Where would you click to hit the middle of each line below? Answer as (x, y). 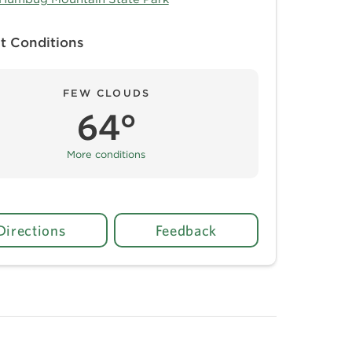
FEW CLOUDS (106, 93)
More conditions (106, 154)
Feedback (186, 230)
